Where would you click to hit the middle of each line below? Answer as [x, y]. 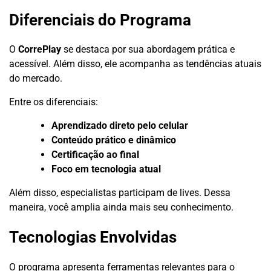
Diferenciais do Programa [100, 20]
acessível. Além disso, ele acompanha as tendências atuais [135, 64]
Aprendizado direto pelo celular [120, 126]
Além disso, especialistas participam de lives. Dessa [120, 193]
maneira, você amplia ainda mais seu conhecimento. [121, 207]
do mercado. [36, 79]
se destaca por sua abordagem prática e [148, 50]
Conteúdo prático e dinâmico [114, 140]
